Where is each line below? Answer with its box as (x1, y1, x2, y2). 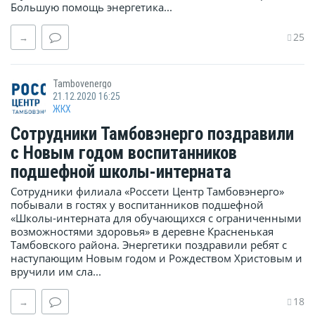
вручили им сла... (11, 264, 101, 279)
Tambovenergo (53, 78, 112, 90)
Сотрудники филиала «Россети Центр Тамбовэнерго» (11, 184, 284, 199)
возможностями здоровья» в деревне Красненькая (11, 224, 274, 239)
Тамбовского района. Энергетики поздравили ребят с (11, 238, 287, 252)
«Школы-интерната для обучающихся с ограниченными (11, 211, 302, 226)
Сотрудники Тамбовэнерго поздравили (11, 124, 294, 145)
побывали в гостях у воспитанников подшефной (11, 198, 264, 212)
